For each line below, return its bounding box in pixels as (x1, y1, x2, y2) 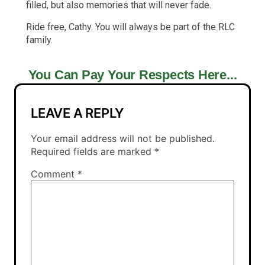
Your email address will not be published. (31, 132, 215, 145)
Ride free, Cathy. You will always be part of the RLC (26, 21, 235, 33)
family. (26, 34, 53, 46)
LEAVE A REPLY (31, 105, 125, 121)
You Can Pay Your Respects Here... (28, 67, 237, 83)
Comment (31, 168, 77, 180)
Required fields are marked (31, 146, 154, 158)
